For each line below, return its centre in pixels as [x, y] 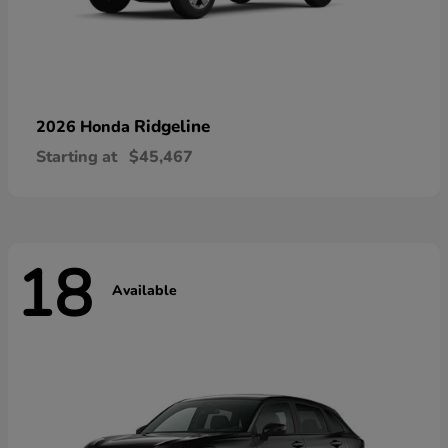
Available [144, 291]
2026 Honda [85, 126]
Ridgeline [172, 126]
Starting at [76, 156]
